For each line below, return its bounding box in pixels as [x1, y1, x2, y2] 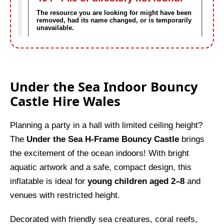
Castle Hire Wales [10, 92, 120, 110]
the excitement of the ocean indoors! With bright [10, 148, 189, 158]
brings [179, 134, 204, 144]
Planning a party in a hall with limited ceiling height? [10, 120, 202, 130]
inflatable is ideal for [10, 176, 87, 186]
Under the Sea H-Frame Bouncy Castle [26, 134, 179, 144]
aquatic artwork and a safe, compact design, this [10, 162, 191, 172]
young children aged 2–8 [87, 176, 184, 186]
